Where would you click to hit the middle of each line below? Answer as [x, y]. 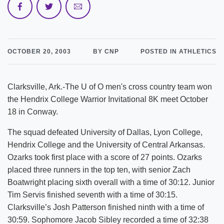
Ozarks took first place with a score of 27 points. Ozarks [105, 157]
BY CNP [106, 51]
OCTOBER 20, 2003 [39, 51]
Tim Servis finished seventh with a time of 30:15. [92, 195]
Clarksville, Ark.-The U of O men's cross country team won [110, 87]
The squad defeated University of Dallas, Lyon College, [105, 132]
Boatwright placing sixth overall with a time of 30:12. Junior [111, 182]
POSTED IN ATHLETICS [178, 51]
